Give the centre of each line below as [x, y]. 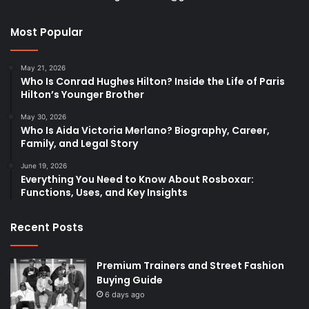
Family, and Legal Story [79, 144]
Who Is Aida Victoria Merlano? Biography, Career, [145, 131]
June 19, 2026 [44, 166]
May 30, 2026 [43, 117]
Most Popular [47, 32]
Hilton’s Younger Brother [82, 95]
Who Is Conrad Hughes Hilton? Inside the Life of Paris [153, 82]
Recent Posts [47, 228]
